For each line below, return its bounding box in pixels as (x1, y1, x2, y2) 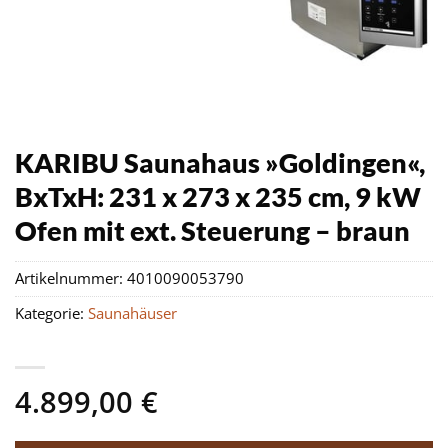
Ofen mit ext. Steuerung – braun (15, 214, 410, 247)
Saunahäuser (88, 303, 177, 325)
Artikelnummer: (15, 268, 127, 290)
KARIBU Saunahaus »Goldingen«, (15, 146, 425, 179)
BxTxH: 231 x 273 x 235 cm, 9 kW (15, 180, 421, 213)
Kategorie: (15, 303, 88, 325)
